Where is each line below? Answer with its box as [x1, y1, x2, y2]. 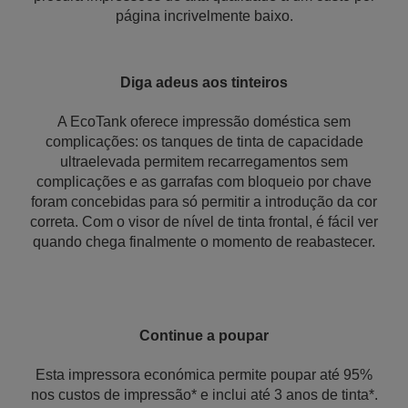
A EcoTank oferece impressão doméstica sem [57, 114, 351, 129]
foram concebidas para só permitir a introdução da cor [31, 194, 377, 209]
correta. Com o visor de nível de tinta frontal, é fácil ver [30, 214, 378, 229]
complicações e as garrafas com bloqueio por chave [36, 174, 372, 189]
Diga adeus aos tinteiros [120, 75, 288, 90]
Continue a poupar [139, 328, 269, 343]
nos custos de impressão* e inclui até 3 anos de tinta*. [30, 387, 378, 403]
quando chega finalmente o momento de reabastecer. [33, 234, 375, 250]
